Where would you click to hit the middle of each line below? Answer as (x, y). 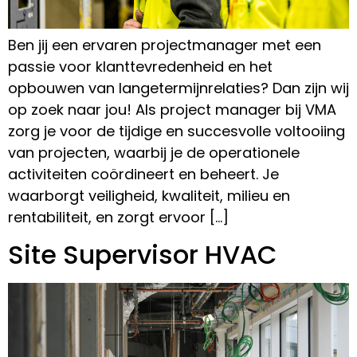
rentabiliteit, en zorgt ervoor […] (118, 218)
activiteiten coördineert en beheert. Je (143, 175)
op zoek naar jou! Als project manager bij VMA (172, 110)
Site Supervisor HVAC (143, 254)
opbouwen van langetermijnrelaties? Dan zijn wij (178, 88)
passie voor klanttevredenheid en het (140, 67)
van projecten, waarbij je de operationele (154, 153)
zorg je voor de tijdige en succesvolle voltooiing (177, 131)
